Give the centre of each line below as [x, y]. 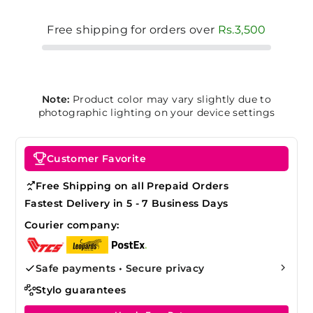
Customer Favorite [96, 158]
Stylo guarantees [81, 290]
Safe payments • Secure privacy [120, 268]
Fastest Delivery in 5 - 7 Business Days [126, 203]
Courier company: [72, 225]
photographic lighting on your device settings [156, 112]
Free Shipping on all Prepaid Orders [132, 185]
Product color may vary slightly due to [170, 99]
